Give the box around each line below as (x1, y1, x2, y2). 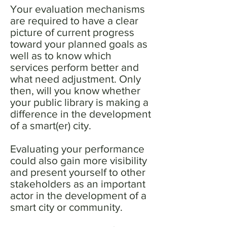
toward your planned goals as (10, 38, 147, 50)
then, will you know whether (10, 85, 140, 96)
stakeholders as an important (10, 178, 145, 190)
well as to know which (10, 50, 111, 61)
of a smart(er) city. (10, 120, 91, 131)
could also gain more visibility (10, 155, 147, 166)
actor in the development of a (10, 190, 146, 201)
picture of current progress (10, 26, 134, 38)
